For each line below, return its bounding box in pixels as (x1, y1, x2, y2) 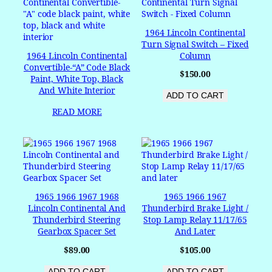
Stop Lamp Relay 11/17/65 (143, 213, 247, 225)
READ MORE (52, 105, 102, 117)
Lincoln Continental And (28, 202, 126, 214)
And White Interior (38, 84, 115, 96)
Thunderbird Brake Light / (141, 202, 249, 214)
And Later (174, 225, 216, 237)
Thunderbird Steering (33, 213, 121, 225)
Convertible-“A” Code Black (23, 61, 131, 73)
